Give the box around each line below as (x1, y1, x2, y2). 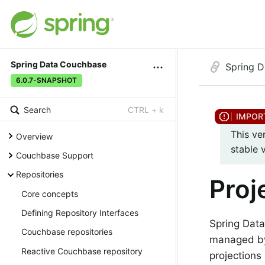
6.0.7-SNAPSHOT (16, 76, 77, 85)
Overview (16, 131, 53, 141)
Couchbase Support (16, 150, 93, 160)
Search (24, 105, 51, 115)
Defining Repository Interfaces (21, 208, 138, 218)
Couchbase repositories (21, 227, 112, 237)
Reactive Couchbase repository (21, 245, 143, 256)
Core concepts (21, 188, 78, 199)
